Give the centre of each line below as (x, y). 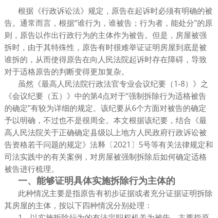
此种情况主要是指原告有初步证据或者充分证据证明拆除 (115, 193)
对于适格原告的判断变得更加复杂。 (66, 72)
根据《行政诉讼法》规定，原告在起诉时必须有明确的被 (115, 11)
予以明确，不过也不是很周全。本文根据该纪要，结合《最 (105, 120)
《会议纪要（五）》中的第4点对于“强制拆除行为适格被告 (105, 96)
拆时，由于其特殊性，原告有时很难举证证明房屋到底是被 (105, 47)
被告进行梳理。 (31, 169)
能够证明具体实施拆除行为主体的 (106, 181)
